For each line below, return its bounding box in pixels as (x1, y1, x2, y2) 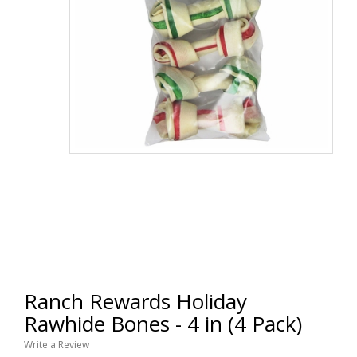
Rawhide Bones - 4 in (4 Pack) (24, 309, 302, 338)
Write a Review (24, 338, 89, 351)
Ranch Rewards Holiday (24, 287, 247, 316)
